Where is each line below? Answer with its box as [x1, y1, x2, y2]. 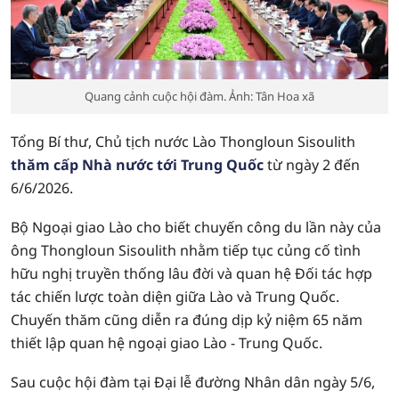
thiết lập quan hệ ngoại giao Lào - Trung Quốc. [11, 333, 322, 353]
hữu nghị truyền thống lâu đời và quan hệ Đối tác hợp [11, 264, 372, 283]
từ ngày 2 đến [264, 155, 360, 175]
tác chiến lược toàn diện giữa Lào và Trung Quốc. [11, 287, 339, 306]
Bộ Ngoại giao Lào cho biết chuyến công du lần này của [11, 217, 381, 237]
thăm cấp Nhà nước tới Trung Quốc [11, 155, 264, 175]
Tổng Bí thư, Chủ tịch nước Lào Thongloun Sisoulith [11, 132, 355, 151]
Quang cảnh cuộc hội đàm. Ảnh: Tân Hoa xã [85, 88, 314, 104]
